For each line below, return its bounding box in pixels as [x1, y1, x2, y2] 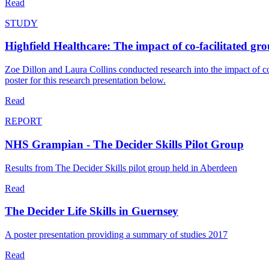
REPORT [5, 116, 42, 127]
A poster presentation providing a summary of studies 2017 [5, 229, 228, 240]
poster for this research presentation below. [5, 75, 166, 86]
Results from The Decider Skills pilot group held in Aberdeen [5, 162, 237, 173]
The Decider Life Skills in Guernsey [5, 205, 178, 218]
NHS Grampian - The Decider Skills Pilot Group [5, 138, 244, 151]
